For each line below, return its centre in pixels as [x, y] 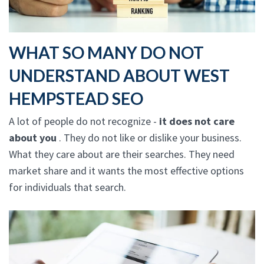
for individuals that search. [67, 187]
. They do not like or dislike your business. [150, 137]
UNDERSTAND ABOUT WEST [119, 75]
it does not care [197, 121]
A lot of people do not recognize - [84, 121]
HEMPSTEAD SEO [76, 98]
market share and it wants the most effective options [126, 170]
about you [34, 137]
